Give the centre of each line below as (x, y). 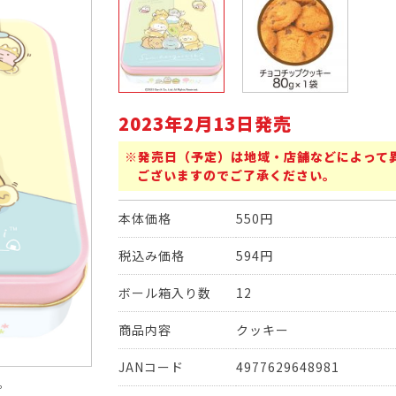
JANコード (151, 367)
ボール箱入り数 (165, 293)
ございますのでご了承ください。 (236, 175)
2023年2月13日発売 (205, 123)
